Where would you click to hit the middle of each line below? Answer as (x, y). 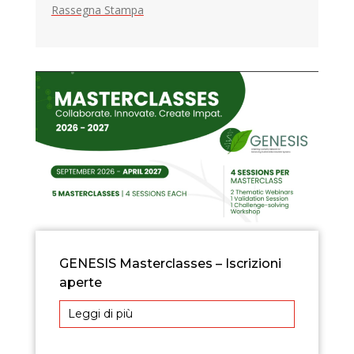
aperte (80, 282)
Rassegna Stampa (97, 10)
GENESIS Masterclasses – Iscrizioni (170, 263)
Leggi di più (100, 314)
